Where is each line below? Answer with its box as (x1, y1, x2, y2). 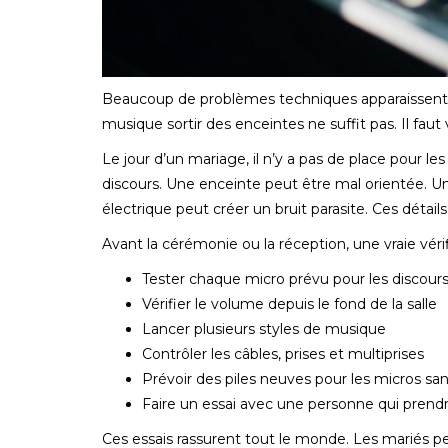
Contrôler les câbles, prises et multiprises (142, 344, 424, 363)
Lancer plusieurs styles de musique (142, 319, 386, 338)
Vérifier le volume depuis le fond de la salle (142, 294, 437, 313)
